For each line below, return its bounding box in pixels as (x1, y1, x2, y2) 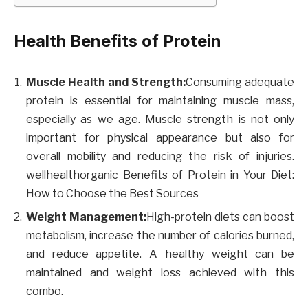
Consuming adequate (186, 75, 294, 89)
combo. (26, 284, 63, 298)
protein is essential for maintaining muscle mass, (26, 93, 294, 107)
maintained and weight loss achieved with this (26, 265, 294, 279)
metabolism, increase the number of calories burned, (26, 228, 294, 242)
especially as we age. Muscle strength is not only (26, 112, 294, 126)
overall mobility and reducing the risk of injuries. (26, 149, 294, 163)
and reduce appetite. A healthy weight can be (26, 247, 294, 261)
